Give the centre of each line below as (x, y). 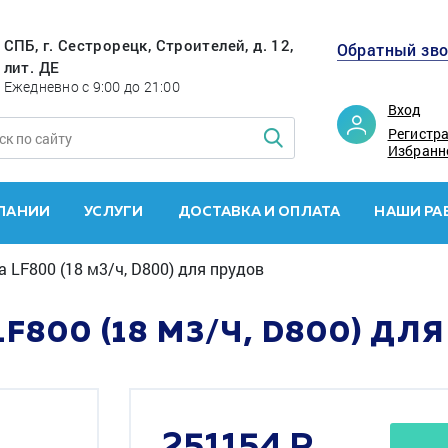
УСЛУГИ (114, 212)
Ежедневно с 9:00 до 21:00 (91, 86)
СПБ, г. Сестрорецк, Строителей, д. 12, (148, 45)
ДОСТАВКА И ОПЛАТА (259, 212)
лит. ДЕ (31, 67)
